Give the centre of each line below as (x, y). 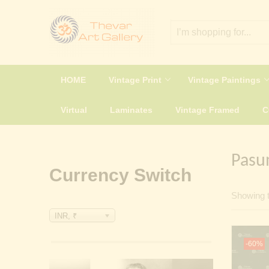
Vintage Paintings (225, 80)
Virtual (74, 110)
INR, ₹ (66, 216)
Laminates (131, 110)
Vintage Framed (207, 110)
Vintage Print (136, 80)
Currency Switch (120, 175)
